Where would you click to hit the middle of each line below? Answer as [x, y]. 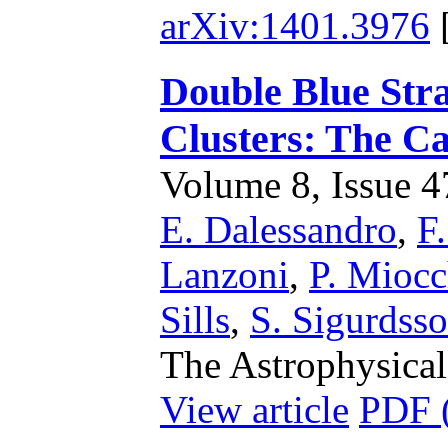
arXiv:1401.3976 [295, 25]
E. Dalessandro [278, 229]
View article [254, 409]
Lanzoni [224, 274]
